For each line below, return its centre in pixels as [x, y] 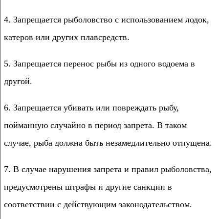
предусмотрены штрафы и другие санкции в [88, 186]
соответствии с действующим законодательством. [98, 204]
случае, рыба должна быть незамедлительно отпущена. [108, 142]
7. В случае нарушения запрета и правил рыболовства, [108, 169]
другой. [18, 81]
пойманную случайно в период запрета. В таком [95, 125]
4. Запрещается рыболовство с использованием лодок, [107, 19]
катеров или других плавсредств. [67, 37]
